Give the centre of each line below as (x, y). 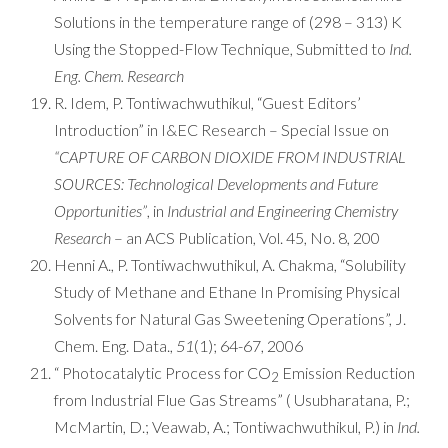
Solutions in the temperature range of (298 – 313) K (228, 21)
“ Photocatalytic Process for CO (162, 372)
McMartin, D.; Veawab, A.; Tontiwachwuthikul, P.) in (225, 426)
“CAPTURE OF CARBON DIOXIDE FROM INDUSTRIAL (230, 156)
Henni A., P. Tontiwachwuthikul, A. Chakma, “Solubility (230, 264)
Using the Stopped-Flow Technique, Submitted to (221, 48)
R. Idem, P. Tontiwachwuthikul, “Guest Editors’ (207, 102)
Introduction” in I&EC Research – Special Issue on (221, 129)
